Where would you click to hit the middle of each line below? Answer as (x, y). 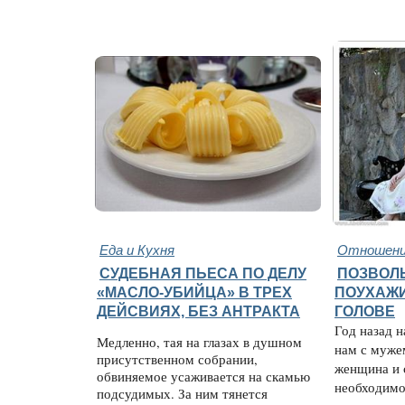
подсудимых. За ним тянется (182, 393)
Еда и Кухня (137, 249)
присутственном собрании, (177, 359)
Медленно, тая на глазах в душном (199, 342)
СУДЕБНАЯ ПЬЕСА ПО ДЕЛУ (203, 273)
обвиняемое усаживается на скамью (203, 376)
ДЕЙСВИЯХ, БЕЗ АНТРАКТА (198, 311)
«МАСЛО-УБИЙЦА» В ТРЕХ (194, 292)
